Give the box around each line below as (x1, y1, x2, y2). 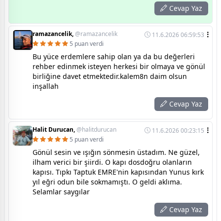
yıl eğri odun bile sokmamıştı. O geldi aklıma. (33, 177, 182, 186)
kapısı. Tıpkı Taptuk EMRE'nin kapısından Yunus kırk (33, 167, 204, 177)
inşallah (33, 81, 59, 91)
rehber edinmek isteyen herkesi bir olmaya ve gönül (33, 61, 205, 71)
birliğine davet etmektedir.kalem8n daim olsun (33, 71, 187, 81)
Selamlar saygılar (33, 186, 90, 196)
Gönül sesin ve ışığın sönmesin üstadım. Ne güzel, (33, 147, 200, 157)
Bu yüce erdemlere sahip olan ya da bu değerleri (33, 51, 195, 61)
